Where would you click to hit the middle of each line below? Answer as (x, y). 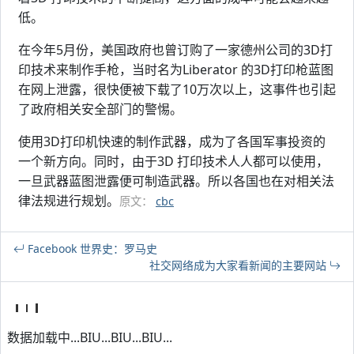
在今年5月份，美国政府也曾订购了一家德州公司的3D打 (175, 50)
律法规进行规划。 (69, 201)
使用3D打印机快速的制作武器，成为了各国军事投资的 (172, 141)
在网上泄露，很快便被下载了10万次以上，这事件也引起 (177, 89)
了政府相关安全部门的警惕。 (100, 109)
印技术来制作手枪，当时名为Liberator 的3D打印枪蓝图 (176, 70)
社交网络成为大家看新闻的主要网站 (239, 265)
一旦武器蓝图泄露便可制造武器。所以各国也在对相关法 (176, 181)
